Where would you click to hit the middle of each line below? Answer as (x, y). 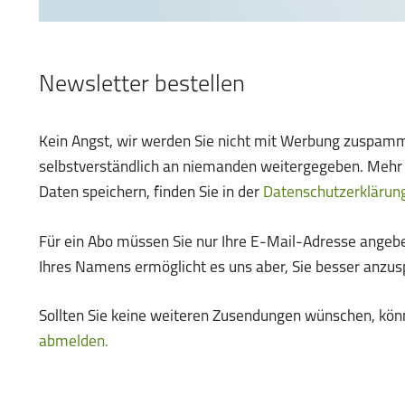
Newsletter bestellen (142, 85)
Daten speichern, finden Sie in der (151, 193)
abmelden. (74, 342)
